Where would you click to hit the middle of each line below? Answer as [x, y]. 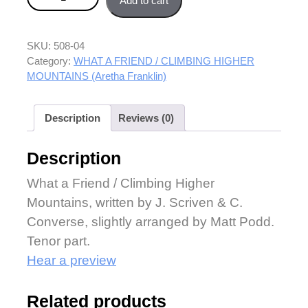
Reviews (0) [146, 118]
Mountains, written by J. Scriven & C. [135, 203]
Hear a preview [71, 261]
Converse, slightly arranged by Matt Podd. [151, 222]
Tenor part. [58, 241]
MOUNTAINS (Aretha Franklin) [97, 76]
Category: [50, 61]
